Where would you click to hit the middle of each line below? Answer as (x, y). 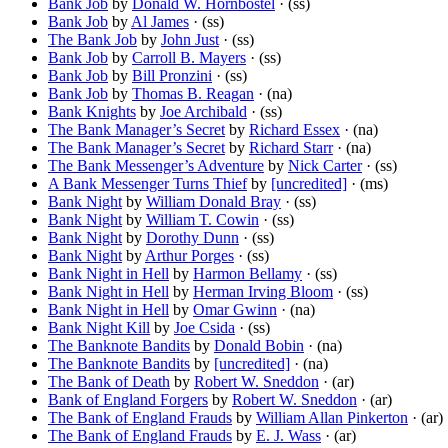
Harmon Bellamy (247, 274)
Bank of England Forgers (128, 400)
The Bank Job (92, 40)
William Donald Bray (213, 202)
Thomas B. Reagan (193, 94)
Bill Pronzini (172, 76)
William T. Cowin (202, 220)
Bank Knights (92, 112)
